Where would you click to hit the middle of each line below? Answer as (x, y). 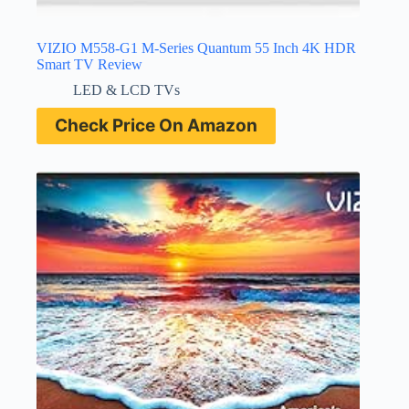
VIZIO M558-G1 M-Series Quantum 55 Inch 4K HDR (196, 48)
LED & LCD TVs (126, 90)
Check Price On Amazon (156, 126)
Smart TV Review (89, 65)
